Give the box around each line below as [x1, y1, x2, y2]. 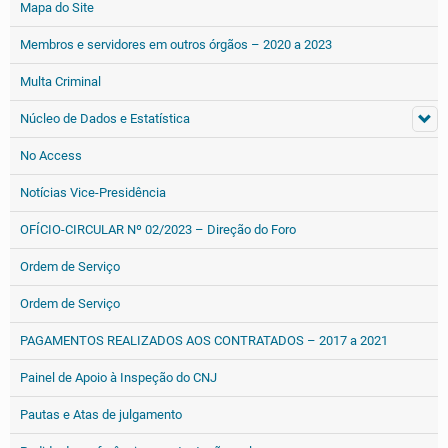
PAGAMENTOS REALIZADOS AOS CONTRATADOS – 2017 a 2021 [20, 333, 388, 348]
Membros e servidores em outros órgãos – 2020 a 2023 [20, 37, 332, 52]
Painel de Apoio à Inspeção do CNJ [20, 370, 217, 385]
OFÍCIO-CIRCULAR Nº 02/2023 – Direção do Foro [20, 222, 296, 237]
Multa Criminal [20, 74, 101, 89]
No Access [20, 148, 82, 163]
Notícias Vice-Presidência [20, 185, 166, 200]
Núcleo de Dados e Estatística [20, 111, 190, 126]
